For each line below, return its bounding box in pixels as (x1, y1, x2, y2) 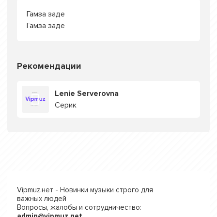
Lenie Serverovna (55, 89, 119, 98)
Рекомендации (17, 61, 81, 71)
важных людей (17, 194, 66, 203)
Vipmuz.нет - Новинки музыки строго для (17, 186, 153, 194)
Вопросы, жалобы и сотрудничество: (17, 203, 141, 212)
